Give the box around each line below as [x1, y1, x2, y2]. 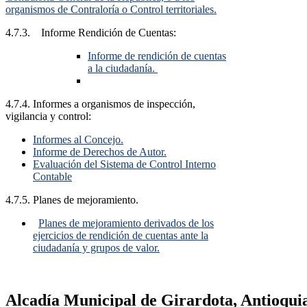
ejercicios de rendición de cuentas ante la [33, 230, 208, 242]
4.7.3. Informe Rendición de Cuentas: [5, 27, 176, 39]
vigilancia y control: [5, 110, 91, 123]
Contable [33, 171, 72, 183]
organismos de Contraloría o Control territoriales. [5, 3, 217, 16]
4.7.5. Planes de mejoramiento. [5, 194, 138, 206]
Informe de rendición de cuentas [88, 50, 226, 62]
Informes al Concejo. [33, 134, 123, 146]
